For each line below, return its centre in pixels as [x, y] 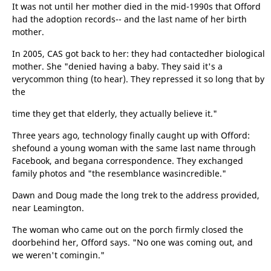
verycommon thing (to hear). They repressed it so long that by [138, 79]
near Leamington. [48, 208]
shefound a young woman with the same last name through [134, 148]
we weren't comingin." [58, 255]
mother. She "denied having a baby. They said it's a [117, 66]
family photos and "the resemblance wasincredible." [119, 173]
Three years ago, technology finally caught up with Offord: [131, 135]
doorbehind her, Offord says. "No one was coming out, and [132, 242]
